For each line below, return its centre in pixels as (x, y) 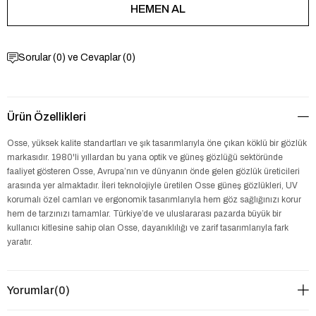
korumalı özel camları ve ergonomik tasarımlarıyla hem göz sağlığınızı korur (154, 200)
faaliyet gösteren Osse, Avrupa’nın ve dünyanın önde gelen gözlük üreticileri (153, 171)
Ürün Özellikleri (47, 117)
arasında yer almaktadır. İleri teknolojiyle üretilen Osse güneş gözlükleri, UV (152, 186)
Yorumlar (31, 290)
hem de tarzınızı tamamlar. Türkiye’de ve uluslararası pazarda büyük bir (144, 214)
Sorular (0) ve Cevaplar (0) (77, 57)
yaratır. (20, 242)
